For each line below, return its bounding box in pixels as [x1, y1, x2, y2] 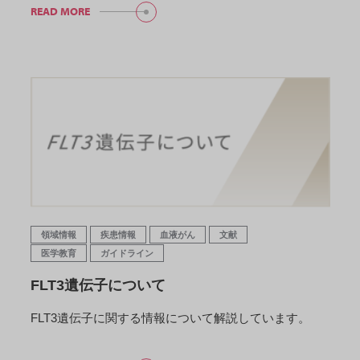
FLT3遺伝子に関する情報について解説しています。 [30, 310, 310, 325]
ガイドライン [100, 247, 153, 258]
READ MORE [30, 4, 90, 19]
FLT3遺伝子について [30, 276, 166, 293]
